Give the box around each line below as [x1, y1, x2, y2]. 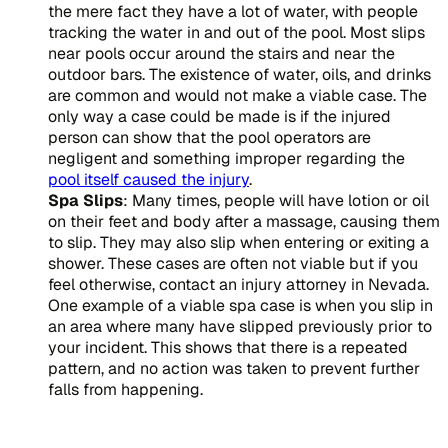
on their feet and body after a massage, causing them [48, 210, 440, 232]
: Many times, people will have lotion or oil [123, 189, 429, 211]
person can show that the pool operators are [48, 126, 371, 148]
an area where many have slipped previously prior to [48, 315, 432, 337]
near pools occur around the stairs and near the [48, 42, 395, 64]
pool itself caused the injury [48, 168, 249, 190]
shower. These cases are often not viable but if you [48, 252, 418, 274]
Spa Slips [48, 189, 123, 211]
